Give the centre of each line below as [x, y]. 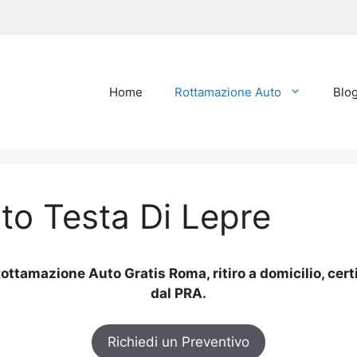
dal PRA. [178, 294]
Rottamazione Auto [228, 92]
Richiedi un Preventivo [178, 341]
